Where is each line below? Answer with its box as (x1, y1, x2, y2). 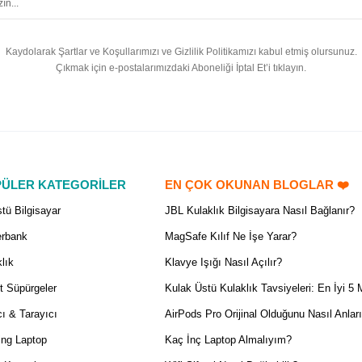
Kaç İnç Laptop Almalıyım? (164, 333, 292, 346)
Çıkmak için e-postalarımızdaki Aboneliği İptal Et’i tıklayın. (56, 62, 306, 74)
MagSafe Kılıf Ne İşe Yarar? (164, 229, 297, 242)
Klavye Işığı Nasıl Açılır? (164, 255, 282, 268)
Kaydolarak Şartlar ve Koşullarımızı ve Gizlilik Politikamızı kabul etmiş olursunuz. (5, 46, 357, 58)
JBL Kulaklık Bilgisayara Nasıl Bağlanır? (164, 204, 355, 217)
